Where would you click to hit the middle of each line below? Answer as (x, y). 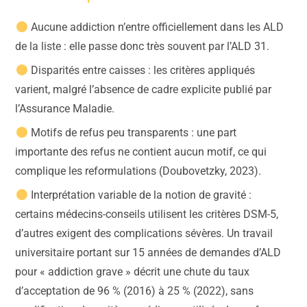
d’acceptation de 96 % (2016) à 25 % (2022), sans (135, 291)
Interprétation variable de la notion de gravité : (139, 195)
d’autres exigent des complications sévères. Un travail (144, 234)
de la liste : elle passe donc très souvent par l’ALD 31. (143, 47)
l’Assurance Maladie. (65, 109)
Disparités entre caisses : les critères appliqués (141, 71)
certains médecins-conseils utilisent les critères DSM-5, (147, 214)
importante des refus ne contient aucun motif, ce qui (141, 152)
